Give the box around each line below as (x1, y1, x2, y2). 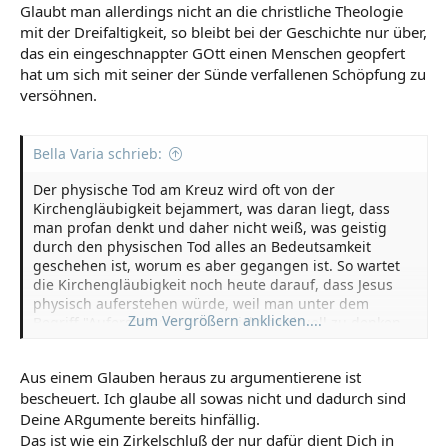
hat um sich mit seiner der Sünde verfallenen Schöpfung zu (20, 64, 426, 84)
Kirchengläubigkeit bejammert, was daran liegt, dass (33, 198, 390, 218)
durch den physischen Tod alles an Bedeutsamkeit (33, 236, 371, 256)
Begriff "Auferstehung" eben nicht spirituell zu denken (33, 312, 401, 332)
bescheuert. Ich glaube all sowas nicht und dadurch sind (20, 388, 406, 408)
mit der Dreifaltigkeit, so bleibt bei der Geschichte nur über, (20, 22, 427, 42)
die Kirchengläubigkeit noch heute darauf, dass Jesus (33, 274, 393, 294)
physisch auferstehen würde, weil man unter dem (33, 293, 369, 313)
